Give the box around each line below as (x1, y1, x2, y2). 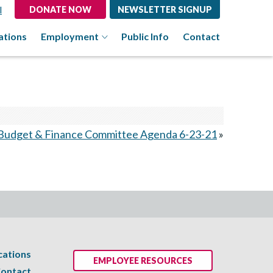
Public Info (121, 30, 169, 42)
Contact (183, 30, 220, 42)
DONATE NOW (29, 4, 91, 15)
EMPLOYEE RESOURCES (93, 255, 193, 266)
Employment (41, 30, 99, 42)
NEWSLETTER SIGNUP (118, 4, 212, 15)
